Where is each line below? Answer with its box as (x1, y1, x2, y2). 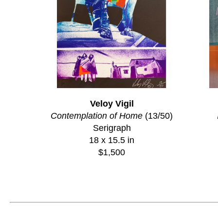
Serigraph (92, 123, 131, 133)
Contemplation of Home (51, 110, 143, 121)
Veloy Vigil (90, 98, 134, 109)
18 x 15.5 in (89, 135, 134, 145)
